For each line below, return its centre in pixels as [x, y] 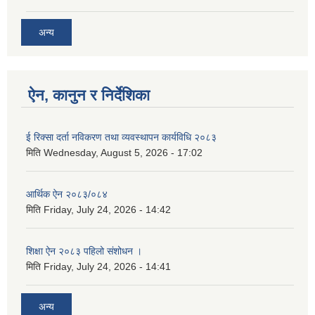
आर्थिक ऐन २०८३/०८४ [67, 194]
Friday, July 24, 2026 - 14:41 [107, 266]
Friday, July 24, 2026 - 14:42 [107, 210]
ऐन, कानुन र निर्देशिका [89, 95]
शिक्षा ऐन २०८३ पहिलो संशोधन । [84, 251]
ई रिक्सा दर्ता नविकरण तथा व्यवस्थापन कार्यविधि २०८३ [121, 137]
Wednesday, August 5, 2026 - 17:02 [123, 153]
